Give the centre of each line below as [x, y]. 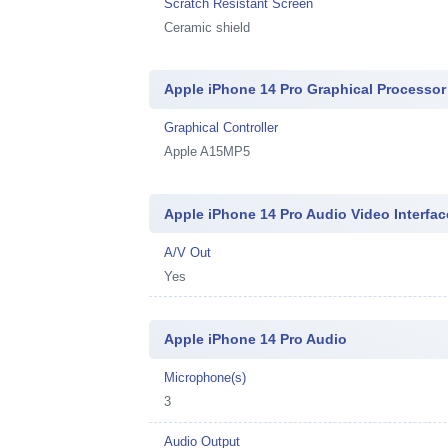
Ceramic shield [207, 27]
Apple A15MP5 [207, 151]
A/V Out [188, 252]
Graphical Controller [221, 127]
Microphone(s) [205, 377]
